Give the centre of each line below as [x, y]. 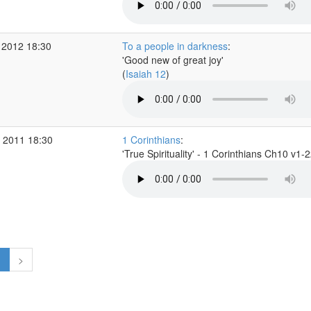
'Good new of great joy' [173, 60]
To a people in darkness [175, 46]
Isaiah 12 [145, 74]
